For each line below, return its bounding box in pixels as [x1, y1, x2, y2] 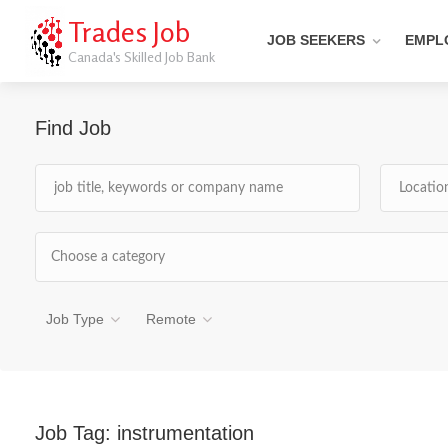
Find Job [35, 117, 111, 139]
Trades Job [68, 15, 191, 49]
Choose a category [51, 250, 165, 264]
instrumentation [117, 422, 254, 444]
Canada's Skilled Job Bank [68, 48, 216, 65]
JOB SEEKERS [267, 32, 366, 48]
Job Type [46, 311, 104, 327]
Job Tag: [35, 422, 117, 444]
